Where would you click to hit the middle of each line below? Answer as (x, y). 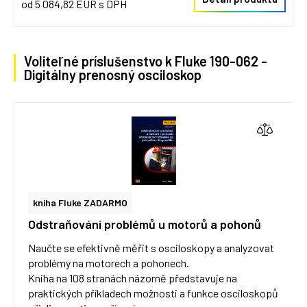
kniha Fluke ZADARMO (80, 202)
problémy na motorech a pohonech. (109, 263)
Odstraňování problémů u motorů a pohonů (145, 224)
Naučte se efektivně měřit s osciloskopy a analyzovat (151, 248)
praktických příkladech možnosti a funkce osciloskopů (153, 293)
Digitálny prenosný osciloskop (113, 75)
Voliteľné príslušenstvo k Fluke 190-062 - (146, 61)
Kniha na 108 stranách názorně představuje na (133, 278)
